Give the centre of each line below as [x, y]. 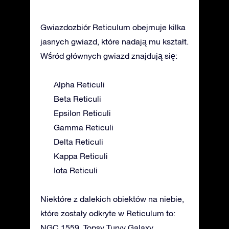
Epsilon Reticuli [82, 113]
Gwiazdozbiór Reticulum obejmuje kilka [113, 27]
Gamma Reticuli [84, 127]
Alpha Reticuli [79, 84]
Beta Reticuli [77, 98]
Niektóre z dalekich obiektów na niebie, [112, 199]
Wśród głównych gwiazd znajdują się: [109, 55]
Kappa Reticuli [81, 156]
